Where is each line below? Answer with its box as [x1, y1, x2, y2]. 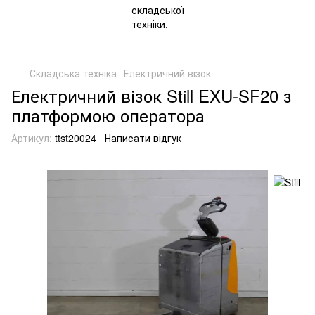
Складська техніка [30, 66, 117, 80]
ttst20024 [52, 131, 96, 145]
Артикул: [11, 131, 52, 145]
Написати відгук [105, 131, 181, 145]
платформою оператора [11, 103, 205, 127]
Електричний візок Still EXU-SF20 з [11, 83, 292, 108]
